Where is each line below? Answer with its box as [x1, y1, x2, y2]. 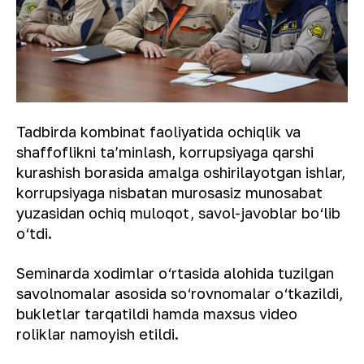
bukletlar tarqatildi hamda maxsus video [16, 304, 297, 323]
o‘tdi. [16, 223, 52, 242]
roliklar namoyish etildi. [16, 324, 179, 343]
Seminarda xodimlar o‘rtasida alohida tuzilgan [16, 263, 334, 282]
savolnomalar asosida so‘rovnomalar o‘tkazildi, [16, 284, 343, 302]
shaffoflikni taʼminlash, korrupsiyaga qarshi [16, 142, 314, 161]
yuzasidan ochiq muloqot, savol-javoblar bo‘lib [16, 203, 340, 222]
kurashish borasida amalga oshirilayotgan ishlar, [16, 162, 345, 181]
